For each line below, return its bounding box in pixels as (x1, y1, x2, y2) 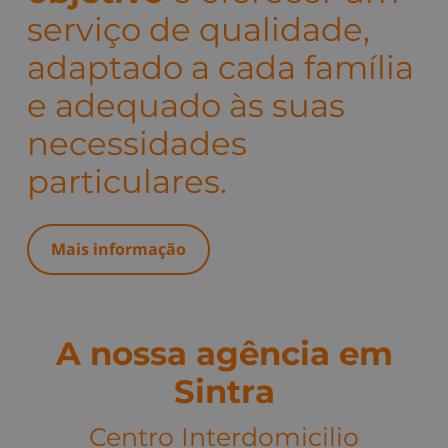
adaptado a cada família (27, 48, 414, 88)
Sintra (173, 371, 275, 411)
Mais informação (51, 238, 186, 261)
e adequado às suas (27, 86, 345, 126)
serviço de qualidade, (27, 10, 370, 50)
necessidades (27, 124, 247, 164)
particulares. (27, 162, 227, 202)
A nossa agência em (55, 333, 393, 373)
